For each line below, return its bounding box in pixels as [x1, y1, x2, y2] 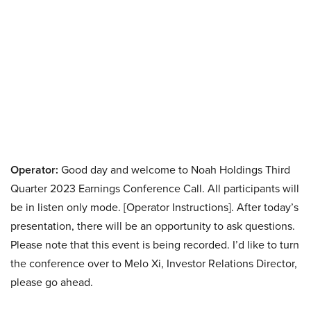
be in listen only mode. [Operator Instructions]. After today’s [10, 199, 299, 215]
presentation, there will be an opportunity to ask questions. [10, 218, 295, 234]
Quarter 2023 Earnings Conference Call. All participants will [10, 180, 299, 196]
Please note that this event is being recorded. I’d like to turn [10, 237, 299, 253]
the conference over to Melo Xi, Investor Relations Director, [10, 255, 297, 271]
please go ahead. [10, 274, 93, 290]
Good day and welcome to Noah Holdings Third [58, 162, 290, 178]
